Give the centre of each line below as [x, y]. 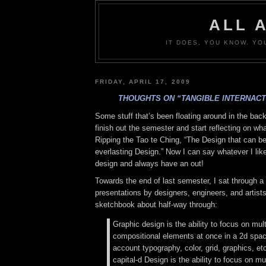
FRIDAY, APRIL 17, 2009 [143, 81]
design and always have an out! [149, 163]
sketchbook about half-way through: [156, 205]
